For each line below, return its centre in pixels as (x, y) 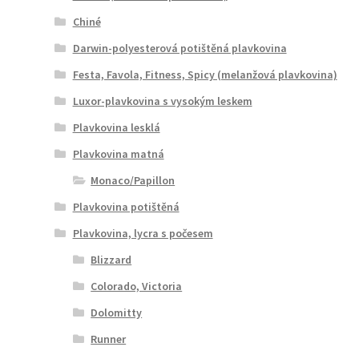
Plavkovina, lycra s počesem (143, 234)
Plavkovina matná (118, 154)
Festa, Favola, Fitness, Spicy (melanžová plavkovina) (205, 75)
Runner (109, 339)
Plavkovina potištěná (126, 207)
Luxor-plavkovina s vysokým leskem (162, 101)
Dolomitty (117, 313)
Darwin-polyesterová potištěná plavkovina (179, 48)
